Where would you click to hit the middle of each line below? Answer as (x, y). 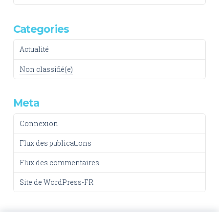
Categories (41, 29)
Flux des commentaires (59, 163)
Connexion (39, 123)
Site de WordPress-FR (56, 182)
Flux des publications (55, 143)
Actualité (34, 49)
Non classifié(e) (46, 69)
